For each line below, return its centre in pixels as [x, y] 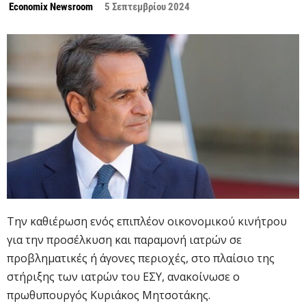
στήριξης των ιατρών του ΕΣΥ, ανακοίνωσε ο [123, 276]
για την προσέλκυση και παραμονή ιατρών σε [124, 239]
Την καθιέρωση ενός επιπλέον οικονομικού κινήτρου [147, 221]
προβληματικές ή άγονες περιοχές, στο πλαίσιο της [141, 258]
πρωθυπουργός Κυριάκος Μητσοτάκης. [109, 295]
